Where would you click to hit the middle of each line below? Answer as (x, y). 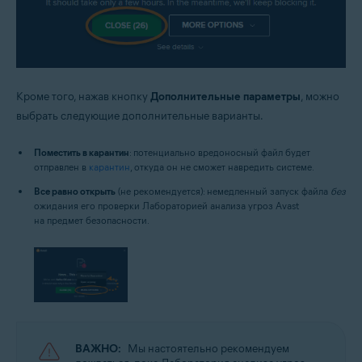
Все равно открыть (75, 192)
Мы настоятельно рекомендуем (208, 348)
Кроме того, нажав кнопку (83, 97)
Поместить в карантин (82, 153)
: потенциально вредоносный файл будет (220, 153)
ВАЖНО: (98, 348)
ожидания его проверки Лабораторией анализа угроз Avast (166, 206)
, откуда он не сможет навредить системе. (222, 167)
